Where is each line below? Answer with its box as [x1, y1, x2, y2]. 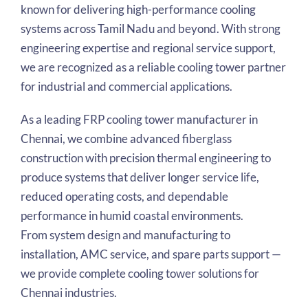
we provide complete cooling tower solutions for [20, 266, 259, 281]
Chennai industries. [20, 285, 117, 300]
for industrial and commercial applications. [20, 79, 232, 94]
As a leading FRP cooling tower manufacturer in [20, 112, 258, 127]
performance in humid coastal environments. [20, 208, 243, 223]
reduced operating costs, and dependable [20, 189, 228, 204]
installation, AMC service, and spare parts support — [20, 247, 281, 262]
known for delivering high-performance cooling [20, 2, 256, 17]
